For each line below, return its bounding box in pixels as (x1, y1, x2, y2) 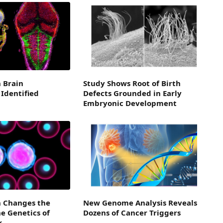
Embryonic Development (83, 98, 177, 109)
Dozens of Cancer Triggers (83, 208, 181, 218)
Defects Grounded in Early (83, 88, 182, 99)
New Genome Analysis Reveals (83, 198, 197, 208)
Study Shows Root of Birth (83, 78, 181, 89)
